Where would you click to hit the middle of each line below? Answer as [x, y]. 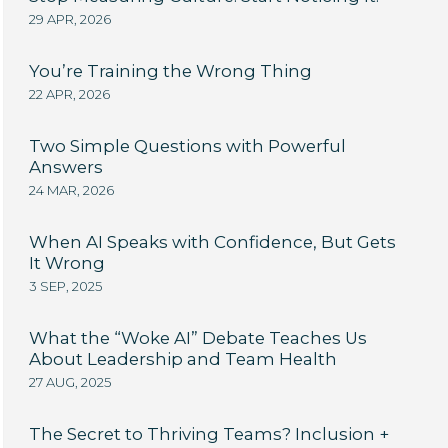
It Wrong [66, 263]
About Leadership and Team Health [182, 359]
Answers [65, 167]
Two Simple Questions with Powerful [187, 146]
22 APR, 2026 [69, 94]
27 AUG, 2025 [69, 382]
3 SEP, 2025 [65, 286]
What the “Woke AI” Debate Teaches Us [197, 338]
